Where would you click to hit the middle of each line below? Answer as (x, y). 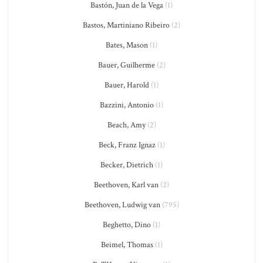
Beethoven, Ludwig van (122, 205)
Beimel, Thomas (127, 245)
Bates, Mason (127, 45)
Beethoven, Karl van (126, 185)
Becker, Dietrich (127, 165)
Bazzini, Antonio (127, 105)
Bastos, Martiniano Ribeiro (126, 25)
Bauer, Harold (127, 85)
